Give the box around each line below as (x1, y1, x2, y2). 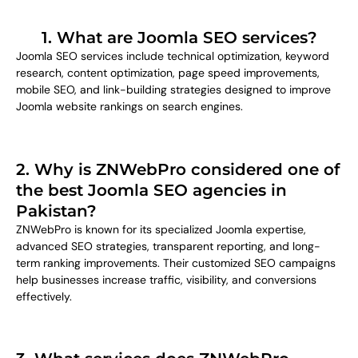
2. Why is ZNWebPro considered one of (16, 159, 340, 179)
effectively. (16, 288, 72, 304)
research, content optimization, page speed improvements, (16, 66, 320, 81)
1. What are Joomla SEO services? (41, 28, 317, 48)
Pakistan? (16, 201, 97, 221)
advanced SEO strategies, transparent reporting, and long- (16, 238, 320, 253)
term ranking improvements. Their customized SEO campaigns (16, 255, 336, 270)
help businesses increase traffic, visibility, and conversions (16, 272, 316, 287)
